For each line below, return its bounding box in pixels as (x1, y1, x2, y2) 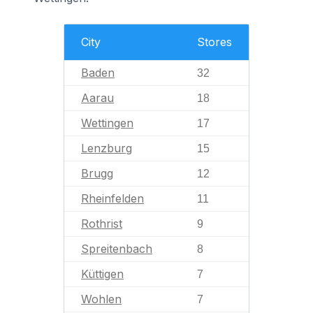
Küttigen (81, 267, 124, 281)
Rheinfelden (81, 191, 144, 205)
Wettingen (81, 116, 133, 130)
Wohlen (81, 292, 122, 306)
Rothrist (81, 217, 122, 231)
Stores (197, 35, 232, 49)
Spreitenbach (81, 242, 152, 256)
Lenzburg (81, 141, 132, 155)
